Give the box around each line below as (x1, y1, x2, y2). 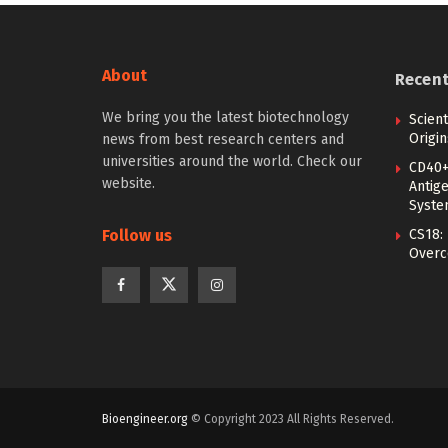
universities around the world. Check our (102, 153, 362, 170)
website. (102, 175, 155, 192)
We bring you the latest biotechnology (102, 109, 349, 126)
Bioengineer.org (102, 412, 188, 426)
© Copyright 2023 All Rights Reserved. (188, 412, 394, 426)
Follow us (102, 226, 172, 245)
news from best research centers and (102, 131, 344, 148)
